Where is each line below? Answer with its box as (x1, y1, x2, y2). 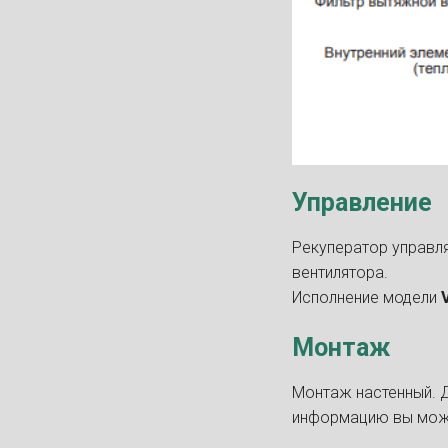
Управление (292, 187, 432, 217)
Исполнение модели (292, 287, 441, 307)
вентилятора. (292, 262, 388, 282)
